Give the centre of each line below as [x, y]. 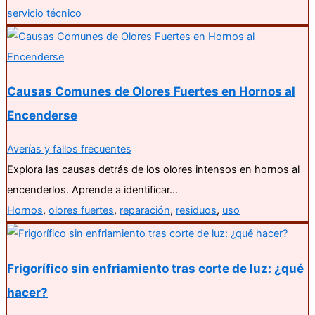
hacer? [27, 292]
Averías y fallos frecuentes [69, 149]
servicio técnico [44, 14]
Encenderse [42, 115]
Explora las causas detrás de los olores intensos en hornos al [153, 170]
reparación [145, 211]
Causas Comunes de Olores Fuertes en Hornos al [151, 91]
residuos [196, 211]
